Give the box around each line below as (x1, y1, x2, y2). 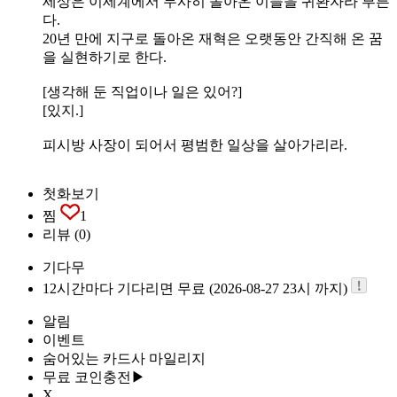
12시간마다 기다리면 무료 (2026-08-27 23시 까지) (43, 280, 351, 296)
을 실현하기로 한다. (43, 49, 167, 65)
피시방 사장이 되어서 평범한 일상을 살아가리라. (43, 136, 347, 152)
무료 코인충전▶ (43, 369, 145, 385)
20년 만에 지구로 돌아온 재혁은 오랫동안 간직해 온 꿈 (43, 30, 383, 46)
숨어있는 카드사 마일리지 (43, 350, 206, 366)
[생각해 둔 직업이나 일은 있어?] (43, 83, 242, 99)
